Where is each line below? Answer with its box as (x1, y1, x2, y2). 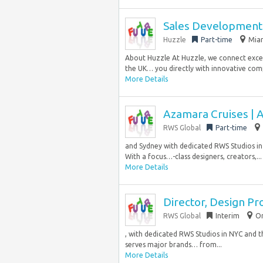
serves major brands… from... (125, 241, 222, 248)
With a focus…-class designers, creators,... (125, 153, 262, 160)
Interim (215, 212, 240, 220)
